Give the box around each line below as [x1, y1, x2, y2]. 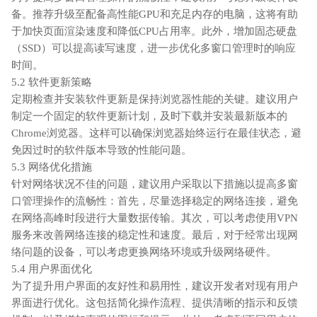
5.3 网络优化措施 [11, 161, 92, 173]
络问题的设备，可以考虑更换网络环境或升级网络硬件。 [11, 246, 277, 258]
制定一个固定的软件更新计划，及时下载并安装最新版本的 [11, 110, 287, 122]
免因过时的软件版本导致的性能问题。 [11, 144, 192, 156]
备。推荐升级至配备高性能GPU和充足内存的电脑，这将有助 [11, 8, 298, 20]
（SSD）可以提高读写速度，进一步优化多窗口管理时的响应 [11, 42, 296, 54]
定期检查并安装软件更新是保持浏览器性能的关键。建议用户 [11, 93, 298, 105]
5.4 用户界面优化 [11, 263, 92, 275]
